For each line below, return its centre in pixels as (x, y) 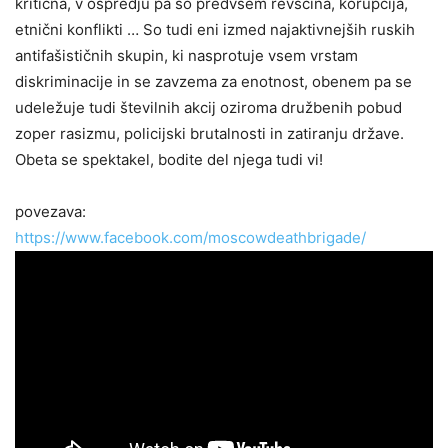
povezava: (50, 211)
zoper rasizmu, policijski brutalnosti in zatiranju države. (209, 133)
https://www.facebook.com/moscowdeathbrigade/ (190, 237)
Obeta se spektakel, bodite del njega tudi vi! (169, 159)
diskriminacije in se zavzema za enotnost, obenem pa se (213, 81)
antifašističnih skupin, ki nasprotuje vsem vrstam (186, 55)
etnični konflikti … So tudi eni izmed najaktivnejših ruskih (215, 29)
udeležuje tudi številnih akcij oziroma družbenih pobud (208, 107)
